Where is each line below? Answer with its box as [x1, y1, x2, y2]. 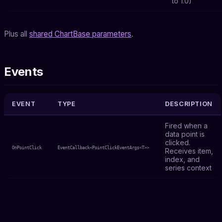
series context [165, 163, 212, 172]
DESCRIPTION [165, 100, 213, 108]
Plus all [4, 29, 29, 39]
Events [4, 64, 43, 79]
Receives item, [165, 146, 213, 155]
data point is [165, 129, 205, 138]
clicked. [165, 138, 190, 147]
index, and [165, 155, 200, 164]
